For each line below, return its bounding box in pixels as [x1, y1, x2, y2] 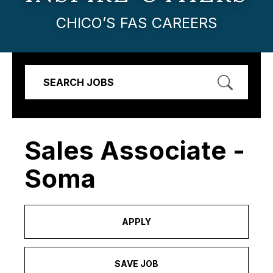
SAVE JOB [115, 258, 158, 269]
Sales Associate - [24, 134, 245, 166]
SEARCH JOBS [43, 76, 114, 88]
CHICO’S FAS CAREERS [55, 13, 218, 32]
